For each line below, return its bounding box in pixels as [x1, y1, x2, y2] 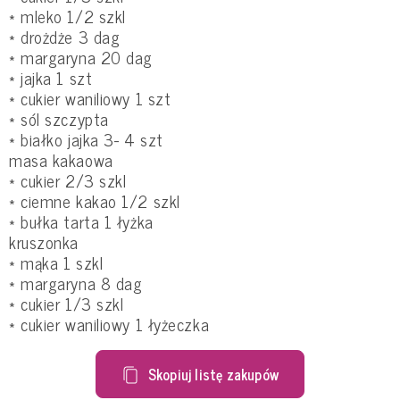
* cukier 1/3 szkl [9, 290, 124, 317]
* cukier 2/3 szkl [9, 167, 127, 194]
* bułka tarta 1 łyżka [9, 208, 154, 235]
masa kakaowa [9, 146, 113, 173]
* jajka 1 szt [9, 64, 93, 91]
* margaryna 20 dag [9, 44, 153, 71]
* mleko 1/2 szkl [9, 3, 126, 29]
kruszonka [9, 229, 79, 255]
